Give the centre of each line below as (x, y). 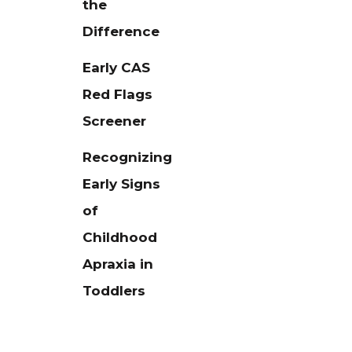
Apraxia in (118, 264)
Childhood (120, 238)
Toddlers (114, 291)
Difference (121, 32)
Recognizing (128, 158)
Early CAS (117, 68)
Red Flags (118, 95)
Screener (115, 121)
